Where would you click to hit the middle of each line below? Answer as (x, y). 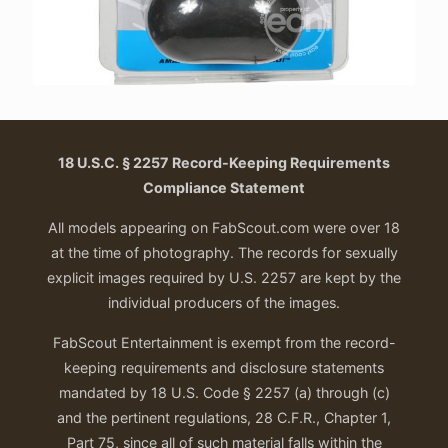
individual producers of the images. (224, 302)
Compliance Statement (224, 187)
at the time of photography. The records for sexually (224, 252)
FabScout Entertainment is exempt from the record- (224, 342)
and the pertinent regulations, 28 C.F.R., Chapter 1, (224, 417)
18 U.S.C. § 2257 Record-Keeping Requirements (224, 162)
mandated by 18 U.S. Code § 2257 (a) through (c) (224, 392)
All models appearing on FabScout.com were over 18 (224, 227)
